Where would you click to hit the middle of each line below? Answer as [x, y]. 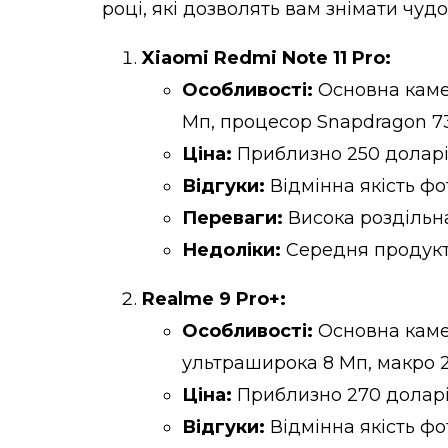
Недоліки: [231, 249]
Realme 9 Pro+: [214, 298]
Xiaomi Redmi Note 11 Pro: [266, 57]
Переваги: [232, 217]
